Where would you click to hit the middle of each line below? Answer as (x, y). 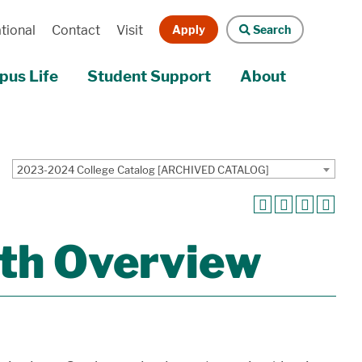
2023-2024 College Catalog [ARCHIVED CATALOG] (143, 169)
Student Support (149, 76)
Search (270, 29)
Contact (76, 30)
